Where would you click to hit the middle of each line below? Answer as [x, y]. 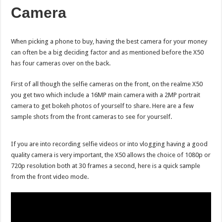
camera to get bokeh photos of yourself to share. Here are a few [103, 106]
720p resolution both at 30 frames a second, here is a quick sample [106, 166]
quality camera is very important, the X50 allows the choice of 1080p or [111, 155]
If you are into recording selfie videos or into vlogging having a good [110, 144]
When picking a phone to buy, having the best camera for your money [109, 41]
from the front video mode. [50, 176]
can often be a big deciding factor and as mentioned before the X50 [108, 52]
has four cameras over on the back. [61, 63]
